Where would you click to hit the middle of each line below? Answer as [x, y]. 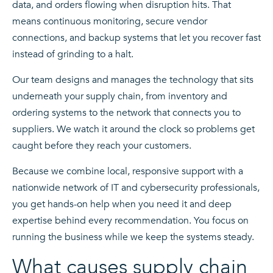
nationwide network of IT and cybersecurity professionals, [136, 187]
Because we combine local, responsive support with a [128, 171]
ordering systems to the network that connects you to [126, 112]
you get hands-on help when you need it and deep [122, 204]
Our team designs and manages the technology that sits [133, 80]
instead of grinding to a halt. [73, 54]
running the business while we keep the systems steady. [133, 237]
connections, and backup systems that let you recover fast [136, 37]
